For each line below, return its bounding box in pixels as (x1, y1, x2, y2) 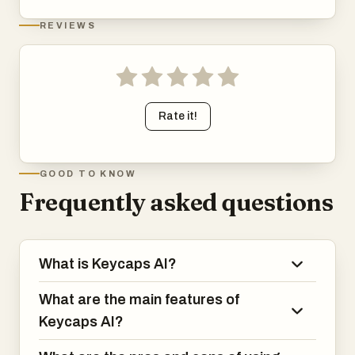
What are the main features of (39, 291, 239, 307)
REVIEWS (40, 20, 96, 30)
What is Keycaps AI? (39, 255, 177, 272)
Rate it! (158, 109, 197, 122)
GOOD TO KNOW (40, 168, 137, 178)
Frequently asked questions (19, 187, 334, 217)
